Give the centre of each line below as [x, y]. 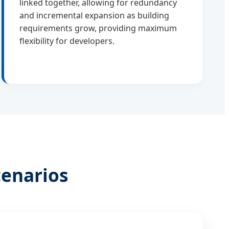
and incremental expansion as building [94, 16]
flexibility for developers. [67, 41]
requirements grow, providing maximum [98, 28]
